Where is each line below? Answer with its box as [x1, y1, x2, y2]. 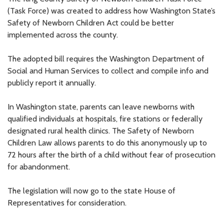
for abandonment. [7, 161, 70, 171]
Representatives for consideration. [7, 197, 126, 207]
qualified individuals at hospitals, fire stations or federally [7, 113, 202, 123]
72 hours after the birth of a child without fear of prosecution [7, 149, 215, 159]
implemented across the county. [7, 29, 118, 39]
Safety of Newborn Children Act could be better [7, 17, 174, 27]
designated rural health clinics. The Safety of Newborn [7, 125, 194, 135]
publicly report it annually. [7, 77, 96, 87]
